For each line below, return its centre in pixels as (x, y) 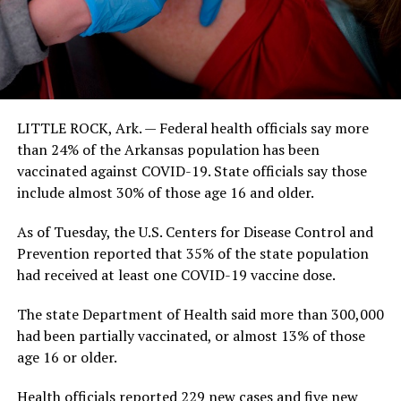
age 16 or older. (67, 357)
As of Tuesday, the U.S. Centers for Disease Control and (195, 231)
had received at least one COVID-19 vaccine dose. (176, 274)
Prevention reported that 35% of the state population (192, 253)
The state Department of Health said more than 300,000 (200, 314)
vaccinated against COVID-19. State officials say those (192, 171)
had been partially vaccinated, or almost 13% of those (191, 335)
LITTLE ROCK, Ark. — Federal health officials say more (192, 128)
